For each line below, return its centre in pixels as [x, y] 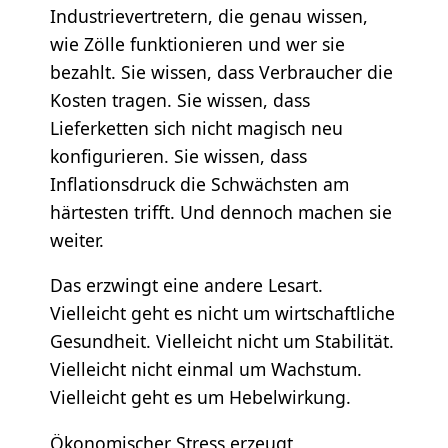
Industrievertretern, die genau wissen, [208, 15]
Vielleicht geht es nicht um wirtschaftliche [222, 313]
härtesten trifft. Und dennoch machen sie [220, 211]
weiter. [76, 239]
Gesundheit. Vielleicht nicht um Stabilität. [221, 341]
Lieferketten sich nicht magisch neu [196, 127]
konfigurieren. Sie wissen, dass [178, 155]
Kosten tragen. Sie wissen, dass [179, 99]
